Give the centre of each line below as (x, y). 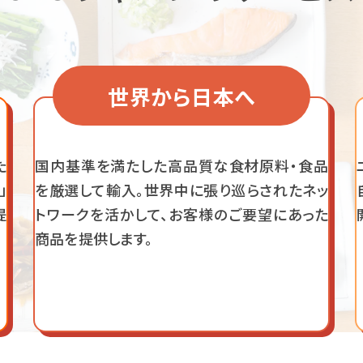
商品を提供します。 (94, 238)
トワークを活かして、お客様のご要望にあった (181, 214)
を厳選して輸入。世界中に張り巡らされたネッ (181, 190)
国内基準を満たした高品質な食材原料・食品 (181, 165)
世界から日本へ (181, 96)
